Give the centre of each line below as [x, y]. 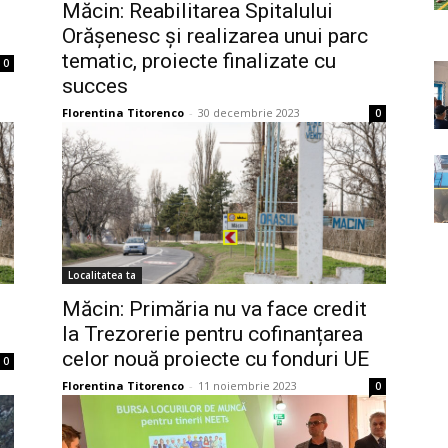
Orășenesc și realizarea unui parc [215, 35]
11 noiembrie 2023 [247, 385]
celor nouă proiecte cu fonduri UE [215, 358]
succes [95, 85]
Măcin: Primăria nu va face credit [214, 308]
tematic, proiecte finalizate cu [199, 60]
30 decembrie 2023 [249, 112]
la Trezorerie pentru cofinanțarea [212, 333]
